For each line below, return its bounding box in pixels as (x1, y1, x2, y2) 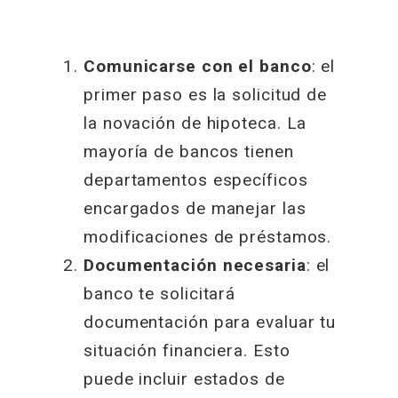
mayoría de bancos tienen (84, 140, 294, 162)
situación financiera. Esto (84, 339, 291, 361)
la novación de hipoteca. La (84, 112, 307, 133)
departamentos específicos (84, 169, 308, 190)
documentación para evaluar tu (84, 311, 337, 332)
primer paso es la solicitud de (84, 84, 328, 105)
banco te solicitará (84, 283, 236, 304)
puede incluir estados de (84, 368, 285, 389)
